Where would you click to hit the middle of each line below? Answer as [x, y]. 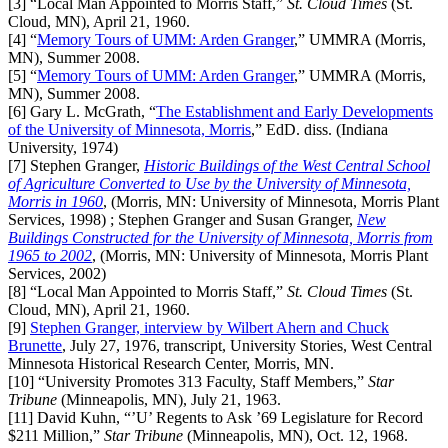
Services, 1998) [57, 219]
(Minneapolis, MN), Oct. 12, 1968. [295, 435]
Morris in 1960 [55, 201]
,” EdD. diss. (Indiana [319, 129]
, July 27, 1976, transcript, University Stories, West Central [247, 345]
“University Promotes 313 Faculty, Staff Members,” [203, 381]
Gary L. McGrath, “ [93, 111]
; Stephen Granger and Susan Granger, [231, 219]
